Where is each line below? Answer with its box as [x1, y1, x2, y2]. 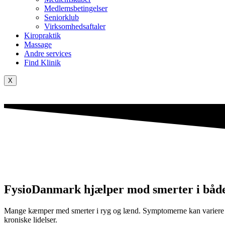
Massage [24, 40, 52, 49]
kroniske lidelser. [4, 215, 57, 224]
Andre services [24, 49, 71, 58]
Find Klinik [24, 58, 61, 67]
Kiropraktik [24, 31, 61, 40]
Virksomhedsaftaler [44, 22, 105, 31]
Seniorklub [44, 13, 79, 22]
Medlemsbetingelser [44, 4, 107, 13]
